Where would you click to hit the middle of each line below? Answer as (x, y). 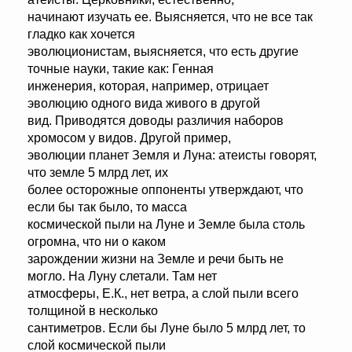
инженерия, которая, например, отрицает (148, 86)
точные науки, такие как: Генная (121, 69)
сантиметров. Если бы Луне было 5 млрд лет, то (167, 328)
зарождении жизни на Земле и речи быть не (156, 259)
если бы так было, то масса (107, 207)
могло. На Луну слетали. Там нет (122, 277)
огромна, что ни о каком (97, 242)
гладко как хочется (81, 35)
